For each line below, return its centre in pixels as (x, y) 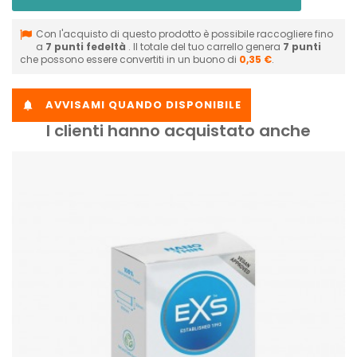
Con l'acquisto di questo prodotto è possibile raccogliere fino (184, 33)
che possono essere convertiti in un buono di (129, 59)
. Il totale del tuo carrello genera (206, 46)
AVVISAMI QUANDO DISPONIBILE (142, 104)
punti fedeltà (90, 46)
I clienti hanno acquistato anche (178, 130)
